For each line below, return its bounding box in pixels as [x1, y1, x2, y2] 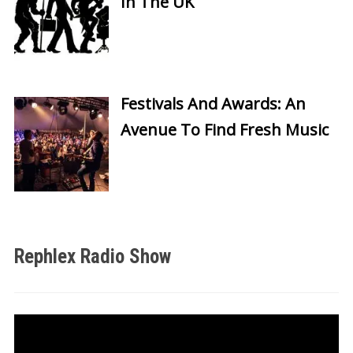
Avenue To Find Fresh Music [120, 118, 329, 140]
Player [13, 336, 45, 351]
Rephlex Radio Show [13, 244, 171, 268]
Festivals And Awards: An [120, 92, 306, 114]
